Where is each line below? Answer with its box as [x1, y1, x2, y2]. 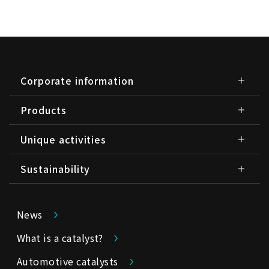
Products [20, 102, 67, 117]
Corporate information [20, 73, 134, 88]
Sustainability [20, 161, 91, 176]
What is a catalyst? [17, 230, 103, 245]
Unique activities [20, 131, 107, 147]
